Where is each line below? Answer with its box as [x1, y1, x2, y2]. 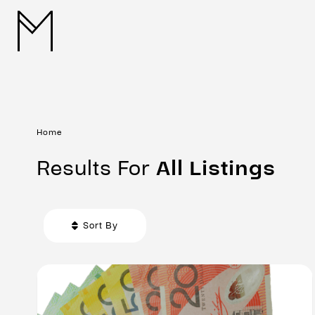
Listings [189, 158, 276, 179]
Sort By [83, 221, 118, 231]
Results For [37, 158, 156, 179]
